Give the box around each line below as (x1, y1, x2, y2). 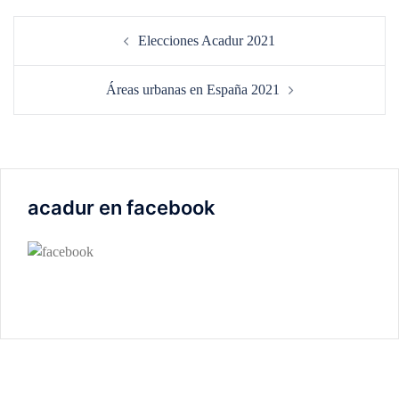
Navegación (12, 13, 136, 40)
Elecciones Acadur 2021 (138, 32, 275, 48)
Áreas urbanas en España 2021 (105, 81, 280, 97)
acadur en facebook (28, 195, 216, 219)
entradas (12, 63, 105, 90)
